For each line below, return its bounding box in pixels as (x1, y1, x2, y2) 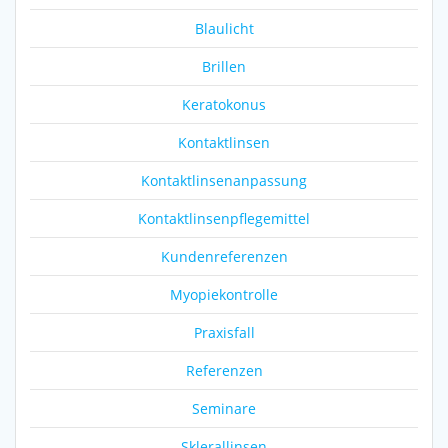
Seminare (192, 398, 256, 418)
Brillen (202, 56, 246, 76)
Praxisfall (193, 322, 255, 342)
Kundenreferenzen (160, 246, 288, 266)
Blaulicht (194, 18, 254, 38)
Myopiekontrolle (170, 284, 278, 304)
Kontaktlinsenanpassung (141, 170, 307, 190)
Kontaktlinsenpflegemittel (138, 208, 310, 228)
